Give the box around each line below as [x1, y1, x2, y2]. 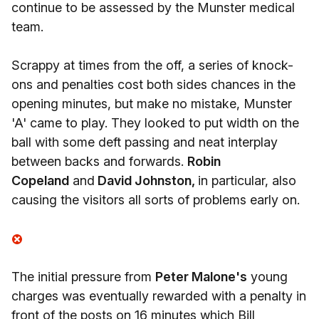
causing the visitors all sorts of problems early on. [11, 192, 300, 207]
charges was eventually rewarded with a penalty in [11, 288, 306, 303]
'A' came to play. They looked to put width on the [11, 115, 299, 130]
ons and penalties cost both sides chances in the [11, 77, 296, 92]
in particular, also [198, 173, 296, 188]
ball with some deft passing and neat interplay [11, 135, 278, 150]
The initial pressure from [11, 269, 155, 284]
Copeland [11, 173, 69, 188]
